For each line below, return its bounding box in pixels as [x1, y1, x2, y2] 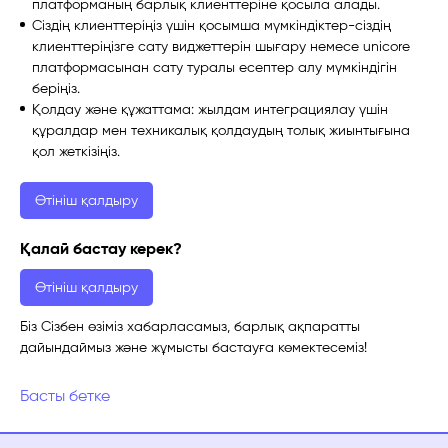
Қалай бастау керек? [20, 239, 182, 258]
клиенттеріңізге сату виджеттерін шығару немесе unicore [32, 38, 410, 55]
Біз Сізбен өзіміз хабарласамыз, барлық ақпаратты [20, 318, 360, 335]
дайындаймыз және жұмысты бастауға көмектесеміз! [20, 339, 367, 356]
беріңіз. [32, 80, 80, 97]
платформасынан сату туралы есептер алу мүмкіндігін [32, 59, 397, 76]
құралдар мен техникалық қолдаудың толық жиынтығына [32, 122, 410, 139]
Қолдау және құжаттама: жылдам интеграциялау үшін [32, 101, 388, 118]
